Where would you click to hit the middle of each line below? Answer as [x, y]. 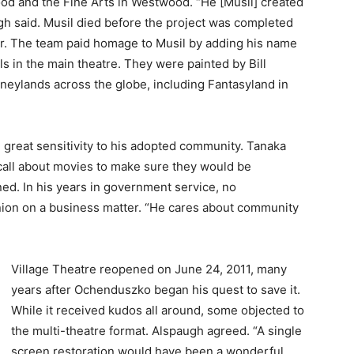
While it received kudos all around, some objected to [158, 310]
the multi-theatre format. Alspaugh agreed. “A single [156, 330]
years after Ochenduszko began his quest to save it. [156, 289]
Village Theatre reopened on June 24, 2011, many [149, 269]
